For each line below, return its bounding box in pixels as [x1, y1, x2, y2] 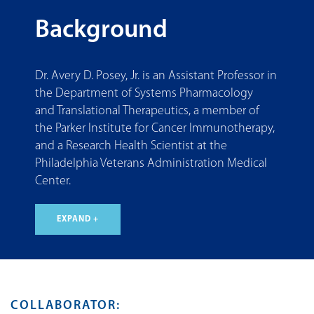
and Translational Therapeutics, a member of [35, 104, 259, 118]
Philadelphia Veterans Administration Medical [35, 157, 267, 171]
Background [35, 18, 168, 44]
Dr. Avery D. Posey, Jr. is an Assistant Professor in [35, 69, 277, 83]
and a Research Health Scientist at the [35, 139, 227, 153]
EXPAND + [57, 215, 99, 224]
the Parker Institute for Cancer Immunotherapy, [35, 122, 275, 136]
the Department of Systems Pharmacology [35, 87, 253, 101]
